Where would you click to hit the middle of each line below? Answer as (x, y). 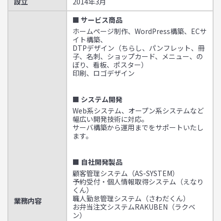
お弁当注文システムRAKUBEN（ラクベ (134, 207)
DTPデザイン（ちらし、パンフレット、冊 (139, 48)
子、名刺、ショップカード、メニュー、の (138, 56)
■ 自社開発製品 (97, 162)
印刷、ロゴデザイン (104, 73)
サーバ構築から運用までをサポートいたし (138, 127)
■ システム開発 (97, 99)
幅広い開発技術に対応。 (110, 119)
